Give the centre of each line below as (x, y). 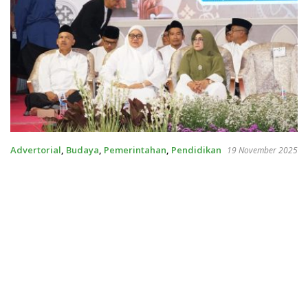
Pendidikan (196, 150)
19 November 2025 (262, 151)
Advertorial (36, 150)
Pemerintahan (135, 150)
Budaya (82, 150)
